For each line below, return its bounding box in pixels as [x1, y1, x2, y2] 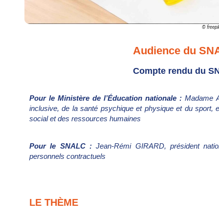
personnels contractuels [29, 152, 106, 160]
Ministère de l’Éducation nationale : [58, 94, 185, 103]
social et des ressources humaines [29, 114, 141, 123]
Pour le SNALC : [29, 141, 96, 150]
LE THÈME [29, 197, 78, 208]
